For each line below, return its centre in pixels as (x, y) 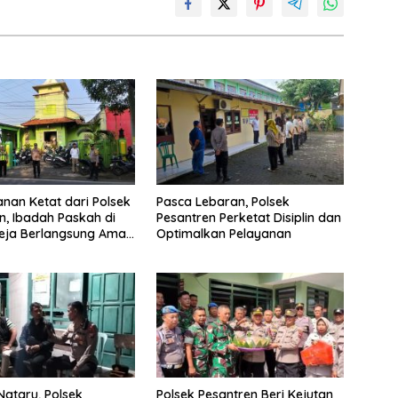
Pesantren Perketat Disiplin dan (248, 217)
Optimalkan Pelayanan (223, 233)
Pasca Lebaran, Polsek (223, 201)
